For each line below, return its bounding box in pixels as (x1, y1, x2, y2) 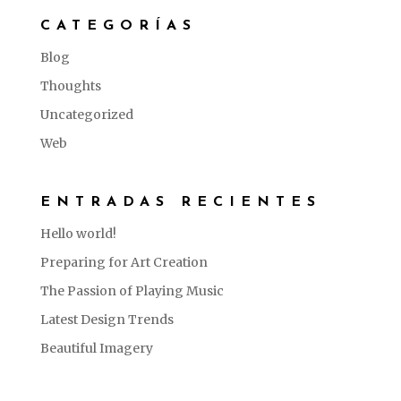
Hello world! (39, 225, 116, 242)
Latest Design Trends (39, 311, 174, 328)
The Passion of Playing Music (39, 282, 224, 299)
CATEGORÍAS (39, 18, 197, 33)
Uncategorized (39, 106, 133, 123)
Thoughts (39, 77, 101, 94)
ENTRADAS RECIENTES (39, 194, 321, 209)
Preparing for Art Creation (39, 253, 208, 270)
